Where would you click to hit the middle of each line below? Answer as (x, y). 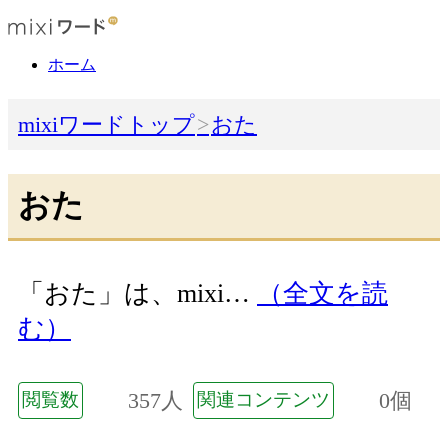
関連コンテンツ (263, 399)
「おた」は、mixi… (137, 294)
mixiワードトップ (106, 125)
